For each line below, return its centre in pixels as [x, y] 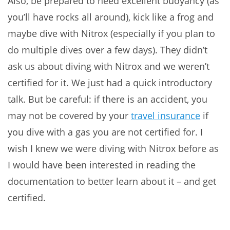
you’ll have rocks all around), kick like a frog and [111, 17]
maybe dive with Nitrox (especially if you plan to [111, 33]
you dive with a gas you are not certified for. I [105, 132]
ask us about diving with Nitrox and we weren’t [109, 66]
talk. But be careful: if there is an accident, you [108, 99]
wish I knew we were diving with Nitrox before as [113, 148]
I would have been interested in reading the [102, 165]
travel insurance [166, 115]
